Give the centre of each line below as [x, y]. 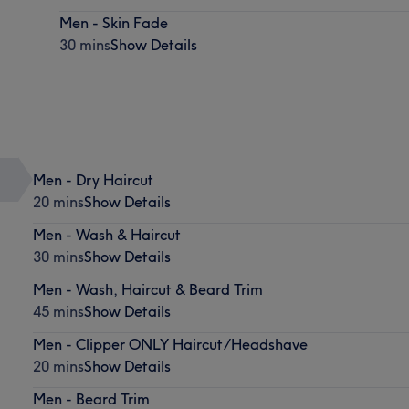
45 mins [58, 311]
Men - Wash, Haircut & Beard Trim [147, 289]
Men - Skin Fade [114, 22]
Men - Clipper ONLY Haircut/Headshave [170, 344]
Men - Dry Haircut [93, 179]
